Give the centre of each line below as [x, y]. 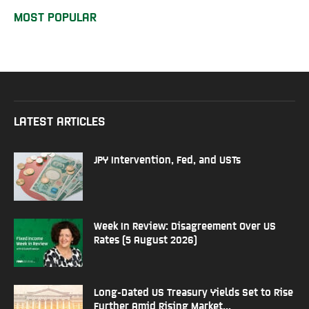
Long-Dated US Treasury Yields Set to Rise [193, 291]
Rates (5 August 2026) [146, 239]
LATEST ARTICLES [60, 120]
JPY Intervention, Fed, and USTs [167, 159]
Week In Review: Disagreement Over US [185, 225]
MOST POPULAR [55, 16]
